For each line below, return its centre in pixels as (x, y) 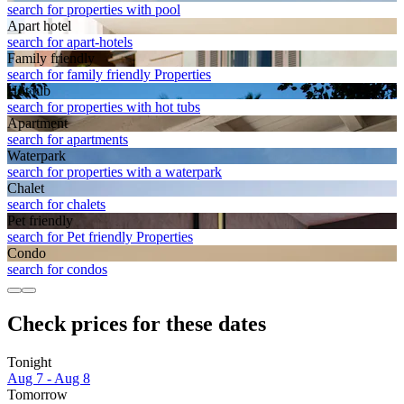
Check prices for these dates (137, 324)
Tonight (29, 363)
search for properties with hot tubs (104, 107)
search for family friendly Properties (109, 75)
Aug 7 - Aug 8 (49, 379)
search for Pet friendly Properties (100, 237)
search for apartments (68, 140)
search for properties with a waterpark (115, 172)
